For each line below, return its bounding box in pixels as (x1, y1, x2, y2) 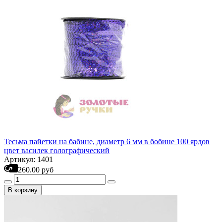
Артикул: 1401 (4, 155, 53, 164)
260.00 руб (18, 166, 54, 174)
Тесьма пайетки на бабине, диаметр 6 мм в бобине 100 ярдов (4, 137, 210, 146)
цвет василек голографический (4, 146, 110, 155)
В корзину (8, 186, 38, 194)
